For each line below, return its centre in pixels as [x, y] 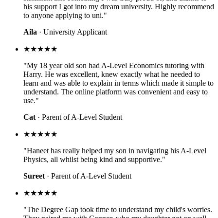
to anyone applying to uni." [65, 15]
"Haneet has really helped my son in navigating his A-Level [115, 150]
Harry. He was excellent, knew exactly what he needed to [112, 74]
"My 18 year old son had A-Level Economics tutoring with [114, 65]
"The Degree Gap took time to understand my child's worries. [118, 209]
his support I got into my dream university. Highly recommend [119, 6]
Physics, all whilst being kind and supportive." [94, 159]
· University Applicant [72, 32]
